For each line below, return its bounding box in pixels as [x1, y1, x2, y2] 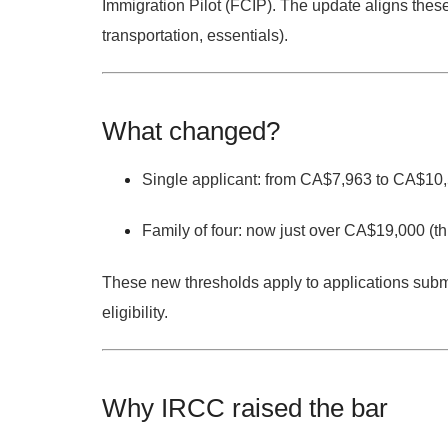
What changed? [102, 116, 280, 147]
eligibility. [102, 303, 168, 321]
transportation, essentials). [102, 27, 288, 44]
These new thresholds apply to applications [102, 273, 413, 291]
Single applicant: [142, 170, 261, 188]
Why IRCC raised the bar [102, 393, 388, 424]
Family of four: [142, 222, 242, 240]
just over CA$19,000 [280, 222, 425, 240]
